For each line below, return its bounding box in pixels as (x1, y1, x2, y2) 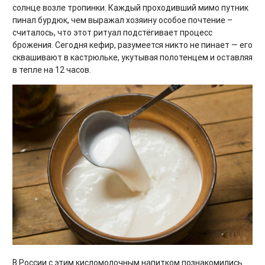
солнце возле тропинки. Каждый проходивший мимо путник (12, 2, 248, 14)
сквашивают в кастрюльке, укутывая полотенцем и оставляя (12, 52, 253, 63)
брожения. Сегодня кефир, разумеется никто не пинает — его (12, 40, 253, 51)
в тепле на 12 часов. (12, 64, 91, 76)
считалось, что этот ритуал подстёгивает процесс (12, 27, 212, 38)
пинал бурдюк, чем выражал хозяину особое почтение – (12, 15, 232, 26)
